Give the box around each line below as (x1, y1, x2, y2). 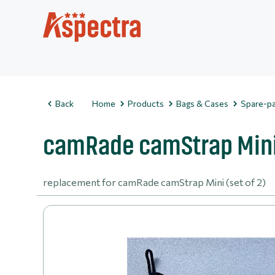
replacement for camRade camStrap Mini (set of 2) (43, 176, 266, 188)
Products (128, 98, 164, 109)
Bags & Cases (176, 98, 228, 109)
